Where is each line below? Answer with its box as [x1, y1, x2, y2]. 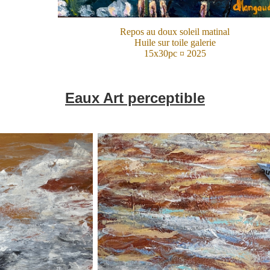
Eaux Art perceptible [65, 89, 205, 106]
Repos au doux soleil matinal [120, 26, 230, 37]
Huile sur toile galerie [134, 37, 216, 48]
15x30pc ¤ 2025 [143, 48, 206, 58]
